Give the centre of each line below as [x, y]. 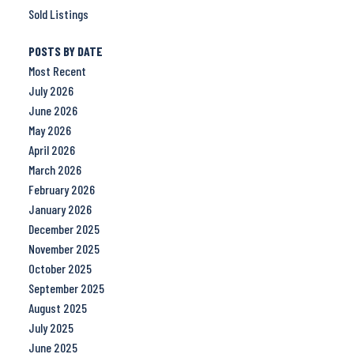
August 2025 [57, 308]
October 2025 [60, 269]
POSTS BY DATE [65, 51]
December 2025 [64, 229]
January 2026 [60, 209]
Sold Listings [58, 14]
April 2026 [51, 150]
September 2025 [66, 288]
